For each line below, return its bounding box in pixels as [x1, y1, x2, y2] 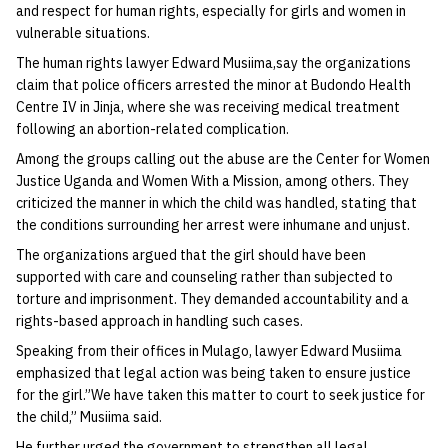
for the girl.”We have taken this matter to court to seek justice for [16, 386, 425, 404]
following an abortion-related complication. [16, 120, 289, 138]
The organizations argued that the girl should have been [16, 246, 366, 264]
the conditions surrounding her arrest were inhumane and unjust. [16, 216, 410, 234]
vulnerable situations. [16, 24, 150, 42]
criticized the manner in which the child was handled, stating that [16, 194, 417, 212]
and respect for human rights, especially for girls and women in [16, 2, 406, 20]
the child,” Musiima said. [16, 408, 162, 426]
